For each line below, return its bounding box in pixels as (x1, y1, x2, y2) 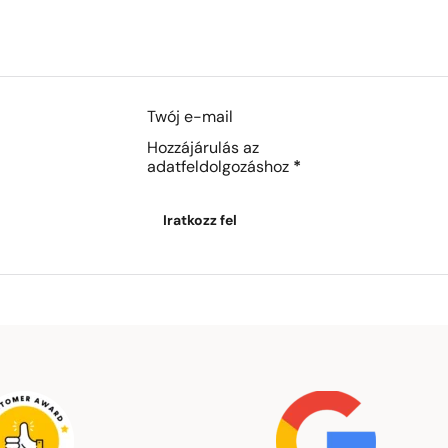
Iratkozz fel (163, 214, 237, 230)
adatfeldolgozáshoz (147, 160, 289, 177)
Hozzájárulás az (147, 141, 259, 158)
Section (146, 109, 201, 126)
